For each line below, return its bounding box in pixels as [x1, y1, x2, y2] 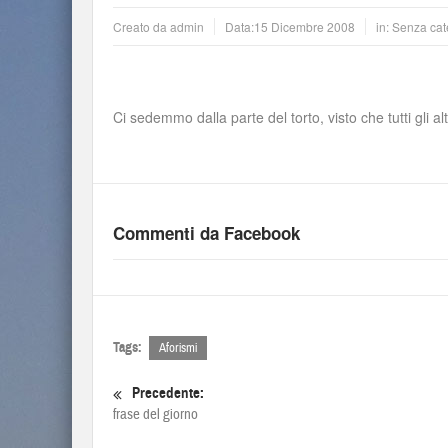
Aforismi [159, 340, 197, 356]
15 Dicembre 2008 [254, 18, 355, 35]
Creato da [113, 18, 170, 35]
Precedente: [132, 384, 204, 402]
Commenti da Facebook [113, 221, 300, 245]
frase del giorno [113, 405, 198, 424]
